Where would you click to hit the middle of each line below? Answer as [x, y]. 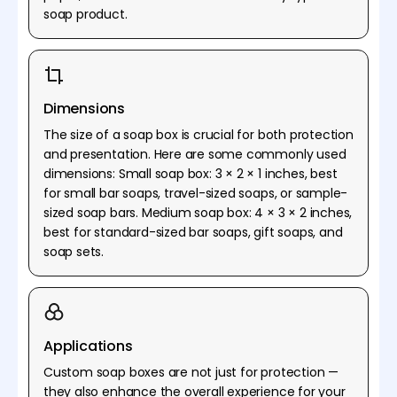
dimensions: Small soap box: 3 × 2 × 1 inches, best [191, 173]
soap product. [86, 14]
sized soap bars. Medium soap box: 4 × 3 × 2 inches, [198, 212]
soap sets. [74, 251]
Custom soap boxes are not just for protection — [191, 372]
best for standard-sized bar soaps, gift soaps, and [193, 232]
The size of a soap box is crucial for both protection [198, 134]
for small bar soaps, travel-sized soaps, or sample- [196, 193]
